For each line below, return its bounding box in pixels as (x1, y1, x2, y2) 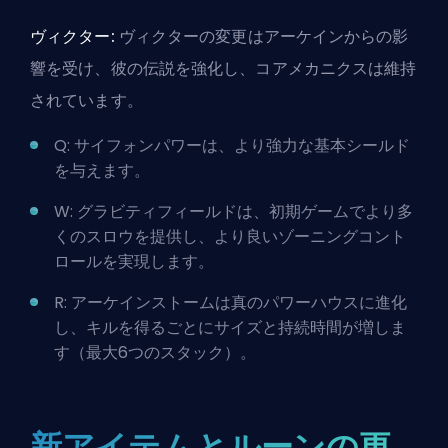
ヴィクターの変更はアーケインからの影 (114, 24, 409, 48)
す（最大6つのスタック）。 (54, 340, 256, 364)
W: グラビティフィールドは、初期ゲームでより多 (54, 199, 413, 223)
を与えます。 (54, 158, 150, 182)
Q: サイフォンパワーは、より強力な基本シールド (54, 133, 410, 157)
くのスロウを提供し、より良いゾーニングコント (54, 224, 406, 248)
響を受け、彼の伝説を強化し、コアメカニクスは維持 (30, 56, 417, 80)
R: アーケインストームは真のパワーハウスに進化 (54, 290, 407, 314)
